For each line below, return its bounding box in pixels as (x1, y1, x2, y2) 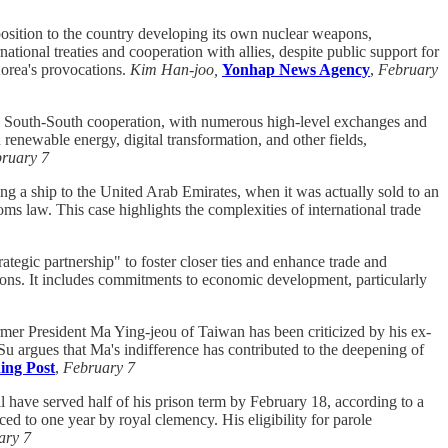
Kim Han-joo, (130, 60, 218, 78)
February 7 (63, 358, 135, 376)
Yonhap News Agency (222, 60, 370, 78)
